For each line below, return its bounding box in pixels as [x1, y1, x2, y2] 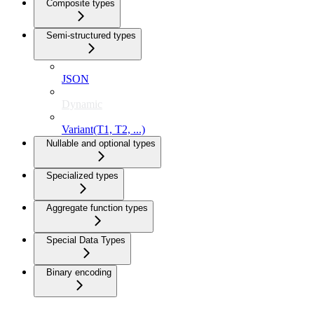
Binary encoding [46, 267, 111, 278]
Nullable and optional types [46, 138, 156, 149]
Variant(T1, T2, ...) [62, 123, 145, 136]
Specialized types [46, 170, 118, 182]
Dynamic [62, 98, 102, 111]
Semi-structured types [46, 30, 136, 41]
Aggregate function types [46, 203, 148, 214]
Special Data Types [46, 235, 125, 246]
